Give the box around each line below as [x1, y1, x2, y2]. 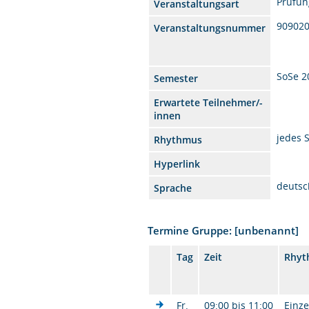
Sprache [154, 181, 192, 195]
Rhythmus [154, 132, 203, 146]
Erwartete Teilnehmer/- [154, 95, 263, 109]
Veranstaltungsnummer [154, 21, 266, 34]
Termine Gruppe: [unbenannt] [148, 223, 299, 237]
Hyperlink [154, 157, 201, 170]
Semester [154, 71, 199, 85]
